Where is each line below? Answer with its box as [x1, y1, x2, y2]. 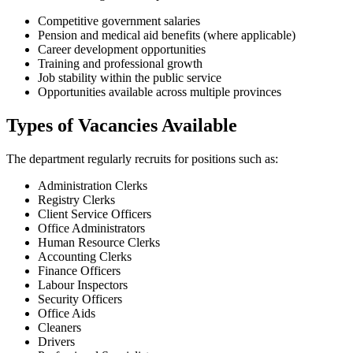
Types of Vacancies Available [6, 114, 237, 136]
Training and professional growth [38, 57, 203, 71]
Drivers [38, 334, 75, 348]
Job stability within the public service [38, 71, 221, 85]
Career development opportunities [38, 43, 206, 57]
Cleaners [38, 320, 81, 334]
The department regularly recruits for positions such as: [6, 151, 278, 165]
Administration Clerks [38, 178, 147, 192]
